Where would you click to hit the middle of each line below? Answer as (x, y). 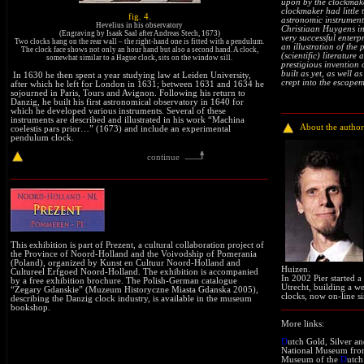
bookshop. (30, 307)
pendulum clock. (43, 137)
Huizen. (296, 270)
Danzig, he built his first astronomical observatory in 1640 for (127, 102)
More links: (303, 323)
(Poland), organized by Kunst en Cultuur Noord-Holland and (126, 262)
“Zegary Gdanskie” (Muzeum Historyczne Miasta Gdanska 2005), (134, 289)
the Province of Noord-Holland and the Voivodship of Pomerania (134, 253)
